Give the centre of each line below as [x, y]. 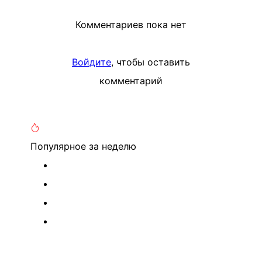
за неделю [113, 146]
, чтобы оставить [151, 62]
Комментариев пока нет [131, 24]
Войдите [92, 62]
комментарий [131, 80]
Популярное [60, 146]
